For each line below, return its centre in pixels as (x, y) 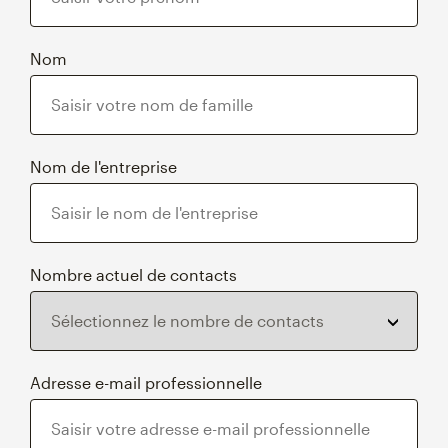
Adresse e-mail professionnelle (146, 382)
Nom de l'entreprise (103, 166)
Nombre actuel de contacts (133, 274)
